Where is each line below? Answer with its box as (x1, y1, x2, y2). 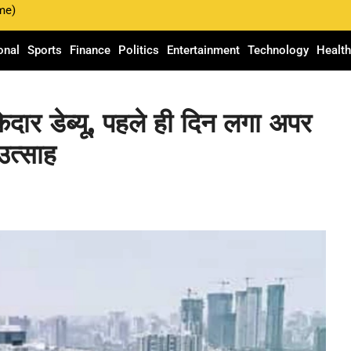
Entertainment (167, 42, 241, 57)
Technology (248, 42, 309, 57)
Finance (70, 42, 111, 57)
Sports (27, 42, 63, 57)
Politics (118, 42, 160, 57)
